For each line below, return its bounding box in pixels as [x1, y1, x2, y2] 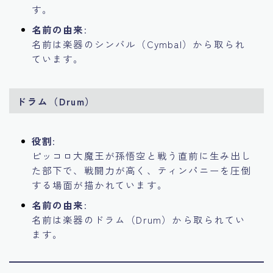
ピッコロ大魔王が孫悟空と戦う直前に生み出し [31, 149, 252, 163]
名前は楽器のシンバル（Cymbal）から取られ [31, 37, 246, 51]
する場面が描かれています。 [31, 178, 168, 192]
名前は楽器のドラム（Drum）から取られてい [31, 213, 246, 227]
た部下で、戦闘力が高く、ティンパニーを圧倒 [31, 163, 252, 177]
